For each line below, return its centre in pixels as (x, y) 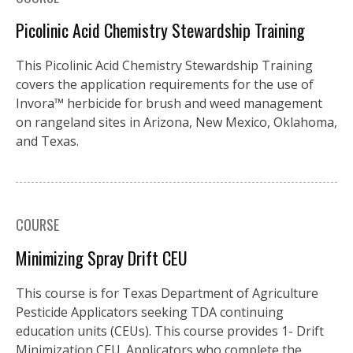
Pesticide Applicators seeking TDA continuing (150, 312)
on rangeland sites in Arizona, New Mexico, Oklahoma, (176, 122)
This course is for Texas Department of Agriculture (167, 293)
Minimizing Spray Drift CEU (102, 257)
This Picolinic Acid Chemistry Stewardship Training (164, 65)
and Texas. (47, 141)
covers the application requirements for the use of (165, 84)
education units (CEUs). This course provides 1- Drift (170, 331)
